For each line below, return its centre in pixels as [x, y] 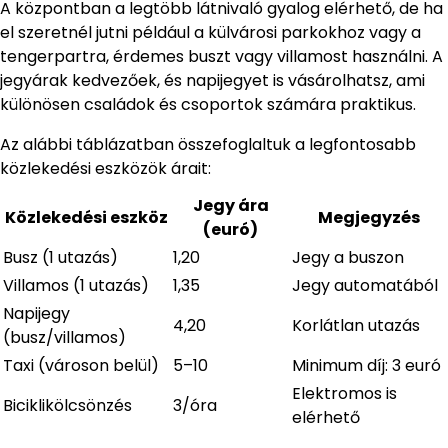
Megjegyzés [368, 218]
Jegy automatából [365, 286]
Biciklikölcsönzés [67, 406]
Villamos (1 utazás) [76, 286]
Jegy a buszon [348, 258]
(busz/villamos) [64, 338]
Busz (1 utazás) [60, 258]
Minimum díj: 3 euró [366, 366]
